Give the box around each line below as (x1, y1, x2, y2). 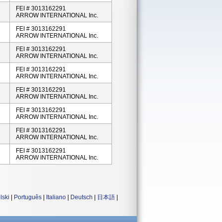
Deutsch (70, 194, 93, 201)
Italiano (46, 194, 66, 201)
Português (14, 194, 42, 201)
